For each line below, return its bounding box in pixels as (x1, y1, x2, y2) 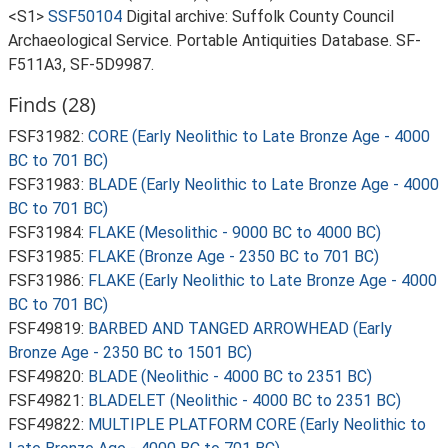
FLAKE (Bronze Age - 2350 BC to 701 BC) (88, 247, 379, 266)
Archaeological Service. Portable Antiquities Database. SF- (8, 31, 421, 50)
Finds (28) (8, 91, 96, 118)
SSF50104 (48, 7, 122, 26)
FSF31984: (8, 223, 88, 242)
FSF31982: (8, 127, 88, 146)
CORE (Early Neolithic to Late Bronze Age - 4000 (88, 127, 430, 146)
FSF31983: (8, 175, 88, 194)
